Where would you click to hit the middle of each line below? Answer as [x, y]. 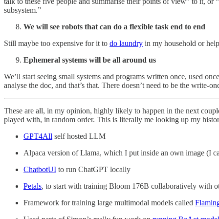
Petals [33, 186]
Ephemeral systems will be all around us [90, 60]
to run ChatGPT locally [93, 169]
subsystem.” [22, 10]
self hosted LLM [79, 136]
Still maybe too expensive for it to [57, 43]
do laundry [126, 43]
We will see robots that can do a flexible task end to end [114, 26]
